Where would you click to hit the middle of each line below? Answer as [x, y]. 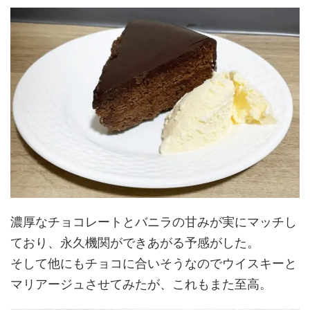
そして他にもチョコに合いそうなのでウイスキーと [154, 263]
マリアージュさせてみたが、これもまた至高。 [141, 284]
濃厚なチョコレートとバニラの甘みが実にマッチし [154, 222]
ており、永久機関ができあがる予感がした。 [135, 243]
